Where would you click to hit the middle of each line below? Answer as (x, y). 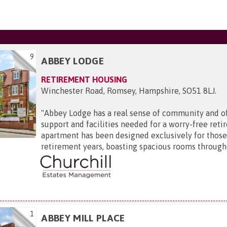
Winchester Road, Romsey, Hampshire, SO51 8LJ (128, 91)
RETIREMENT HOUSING (84, 80)
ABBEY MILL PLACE (83, 218)
